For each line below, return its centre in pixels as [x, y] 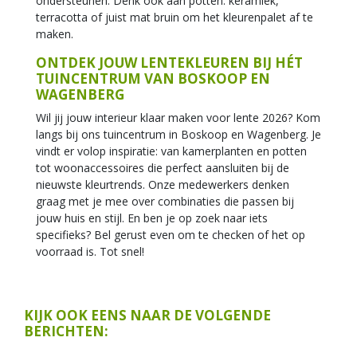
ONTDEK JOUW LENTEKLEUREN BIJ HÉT [169, 63]
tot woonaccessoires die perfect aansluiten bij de [163, 168]
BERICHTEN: [66, 331]
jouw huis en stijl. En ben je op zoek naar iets [152, 218]
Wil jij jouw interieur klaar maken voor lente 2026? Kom [178, 118]
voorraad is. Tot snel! [90, 251]
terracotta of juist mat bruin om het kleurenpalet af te [175, 17]
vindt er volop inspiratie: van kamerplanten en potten [171, 151]
